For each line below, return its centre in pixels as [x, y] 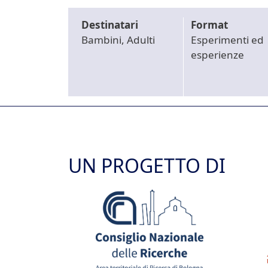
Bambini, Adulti [118, 40]
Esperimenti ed [227, 40]
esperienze [217, 55]
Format [209, 25]
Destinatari [110, 25]
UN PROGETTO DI [147, 166]
